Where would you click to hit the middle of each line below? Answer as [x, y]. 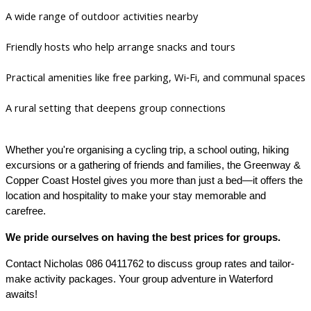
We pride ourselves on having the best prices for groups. [143, 237]
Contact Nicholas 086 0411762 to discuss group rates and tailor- [150, 263]
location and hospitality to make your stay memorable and [136, 195]
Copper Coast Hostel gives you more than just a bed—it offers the [154, 180]
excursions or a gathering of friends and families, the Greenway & [153, 165]
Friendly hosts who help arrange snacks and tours [120, 46]
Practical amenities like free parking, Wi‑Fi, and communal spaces [155, 77]
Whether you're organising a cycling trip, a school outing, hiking [147, 150]
